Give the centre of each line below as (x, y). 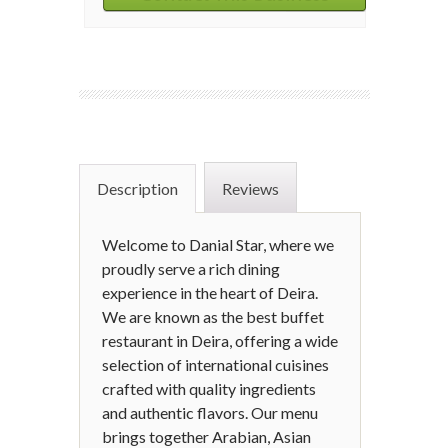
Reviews (250, 188)
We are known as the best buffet (213, 316)
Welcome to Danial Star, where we (218, 244)
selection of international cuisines (215, 364)
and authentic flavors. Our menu (210, 412)
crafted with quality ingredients (209, 388)
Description (137, 188)
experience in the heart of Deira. (210, 292)
